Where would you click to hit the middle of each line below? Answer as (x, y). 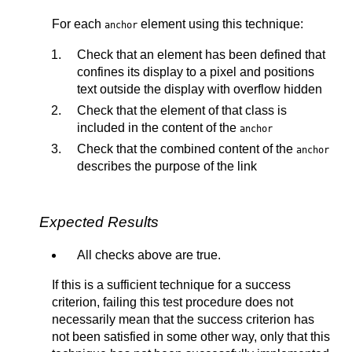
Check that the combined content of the (187, 148)
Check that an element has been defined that (201, 54)
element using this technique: (220, 24)
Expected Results (99, 222)
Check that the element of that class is (182, 110)
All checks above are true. (149, 255)
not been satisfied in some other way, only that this (191, 336)
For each (78, 24)
